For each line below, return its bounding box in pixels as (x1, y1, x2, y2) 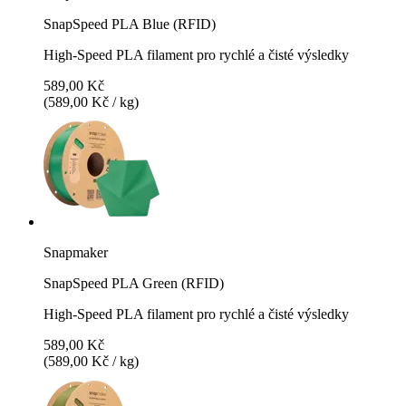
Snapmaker (43, 244, 108, 260)
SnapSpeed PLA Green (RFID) (43, 275, 224, 291)
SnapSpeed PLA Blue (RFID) (43, 15, 216, 32)
